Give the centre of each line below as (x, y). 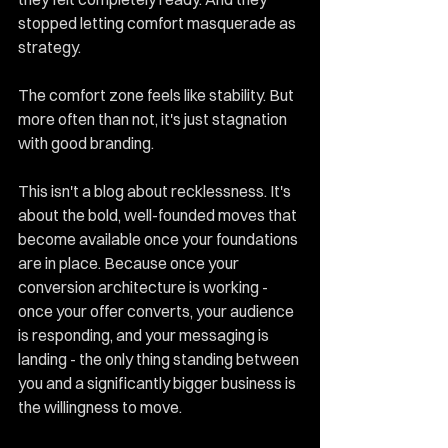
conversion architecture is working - (144, 287)
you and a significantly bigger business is (158, 383)
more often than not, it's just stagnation (154, 119)
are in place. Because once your (130, 263)
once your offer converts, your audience (157, 311)
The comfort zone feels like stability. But (157, 95)
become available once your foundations (159, 239)
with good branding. (86, 143)
